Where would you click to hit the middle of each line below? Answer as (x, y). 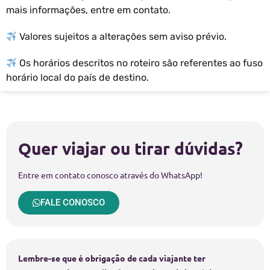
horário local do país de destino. (77, 78)
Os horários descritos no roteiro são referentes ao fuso (140, 63)
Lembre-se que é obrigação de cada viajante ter (112, 258)
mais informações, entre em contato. (88, 10)
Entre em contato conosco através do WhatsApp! (110, 175)
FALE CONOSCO (73, 202)
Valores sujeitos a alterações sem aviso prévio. (122, 37)
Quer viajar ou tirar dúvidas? (130, 148)
